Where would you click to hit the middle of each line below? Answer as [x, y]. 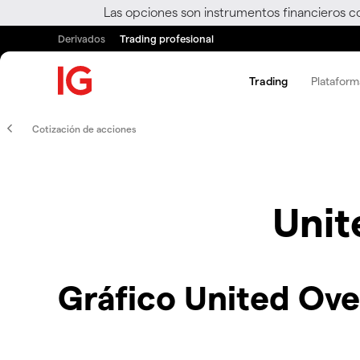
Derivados [82, 38]
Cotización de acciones [84, 129]
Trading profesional [167, 38]
